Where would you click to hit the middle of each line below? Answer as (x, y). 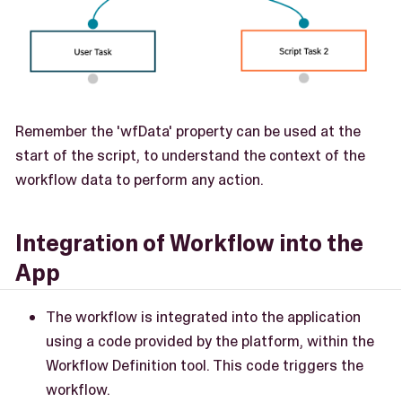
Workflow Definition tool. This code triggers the (205, 366)
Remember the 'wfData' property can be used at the (188, 131)
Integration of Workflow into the (189, 243)
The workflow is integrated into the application (203, 317)
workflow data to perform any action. (140, 179)
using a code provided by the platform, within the (210, 341)
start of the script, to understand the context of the (190, 155)
